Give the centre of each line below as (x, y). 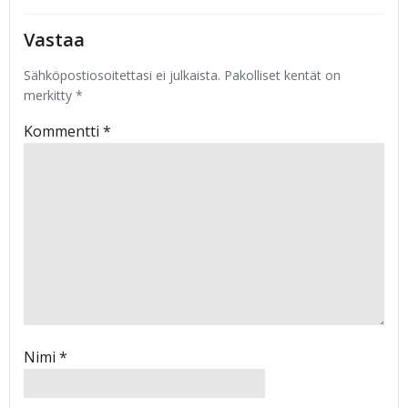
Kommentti (63, 131)
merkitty (50, 95)
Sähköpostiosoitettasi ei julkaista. (122, 75)
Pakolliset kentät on (282, 75)
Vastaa (54, 40)
